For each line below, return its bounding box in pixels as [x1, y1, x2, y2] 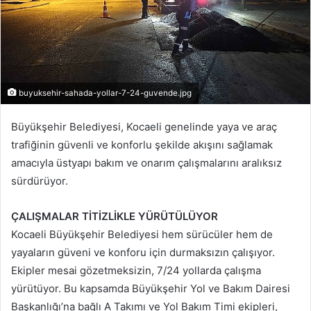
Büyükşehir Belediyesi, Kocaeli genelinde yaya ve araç [11, 119, 277, 133]
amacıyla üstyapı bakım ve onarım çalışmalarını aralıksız [11, 155, 282, 169]
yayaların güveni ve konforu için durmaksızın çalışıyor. [11, 245, 275, 259]
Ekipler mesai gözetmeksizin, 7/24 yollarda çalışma [11, 263, 261, 277]
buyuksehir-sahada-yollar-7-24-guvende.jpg [17, 87, 192, 98]
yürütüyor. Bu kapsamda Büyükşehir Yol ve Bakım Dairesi [11, 281, 290, 295]
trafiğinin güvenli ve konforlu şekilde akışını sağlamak [11, 137, 273, 151]
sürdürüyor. [11, 174, 68, 187]
